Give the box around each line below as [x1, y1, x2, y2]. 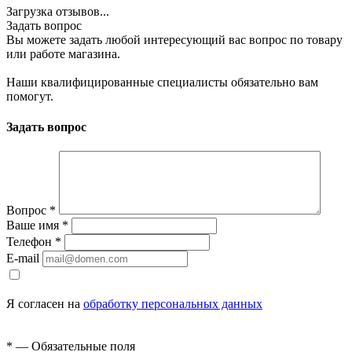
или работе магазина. [6, 46, 120, 60]
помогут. [6, 89, 53, 103]
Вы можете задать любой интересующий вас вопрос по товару [6, 32, 343, 46]
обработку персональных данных [83, 297, 262, 311]
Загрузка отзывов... [6, 4, 109, 18]
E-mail [6, 251, 39, 266]
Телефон [6, 235, 55, 249]
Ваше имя [6, 218, 62, 233]
